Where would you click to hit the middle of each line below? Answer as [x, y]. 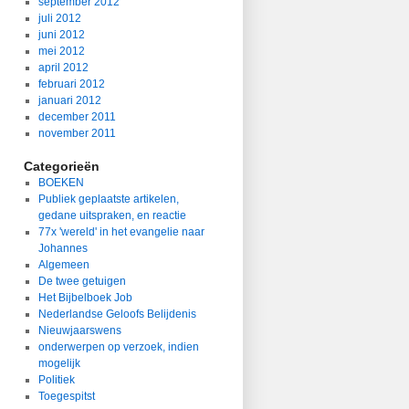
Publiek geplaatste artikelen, [108, 199]
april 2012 [63, 68]
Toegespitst [66, 396]
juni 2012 [61, 35]
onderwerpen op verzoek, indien [118, 347]
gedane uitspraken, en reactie [112, 215]
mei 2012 [61, 51]
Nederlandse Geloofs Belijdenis [117, 314]
